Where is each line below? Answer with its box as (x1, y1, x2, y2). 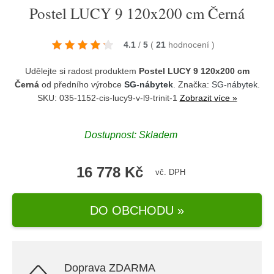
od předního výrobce (39, 80, 124, 89)
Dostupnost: (84, 129, 139, 140)
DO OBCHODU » (90, 203, 184, 217)
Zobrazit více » (179, 93, 237, 103)
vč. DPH (155, 168, 185, 177)
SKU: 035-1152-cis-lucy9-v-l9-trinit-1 (37, 93, 180, 103)
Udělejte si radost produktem (24, 66, 139, 76)
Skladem (139, 129, 177, 140)
